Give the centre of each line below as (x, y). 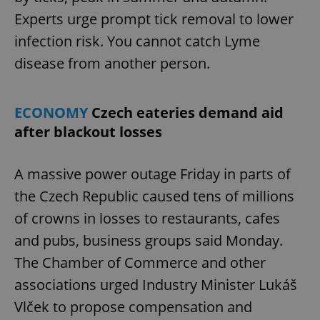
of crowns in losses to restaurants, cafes (147, 218)
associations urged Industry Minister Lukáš (156, 284)
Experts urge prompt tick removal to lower (154, 19)
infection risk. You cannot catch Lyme (137, 41)
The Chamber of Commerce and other (140, 262)
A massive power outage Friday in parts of (152, 174)
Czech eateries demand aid (187, 112)
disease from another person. (112, 63)
